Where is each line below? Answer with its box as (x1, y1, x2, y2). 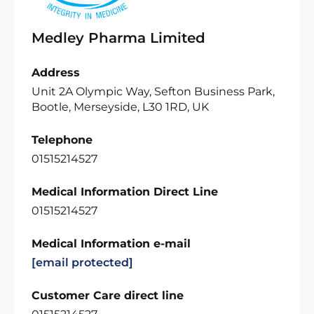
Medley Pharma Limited (32, 29, 205, 46)
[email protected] (32, 256, 133, 269)
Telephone (32, 133, 93, 146)
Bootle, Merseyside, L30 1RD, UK (32, 100, 209, 114)
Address (32, 66, 80, 79)
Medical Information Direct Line (32, 185, 218, 198)
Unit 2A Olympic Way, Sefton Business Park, (32, 85, 275, 98)
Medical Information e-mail (32, 237, 191, 250)
